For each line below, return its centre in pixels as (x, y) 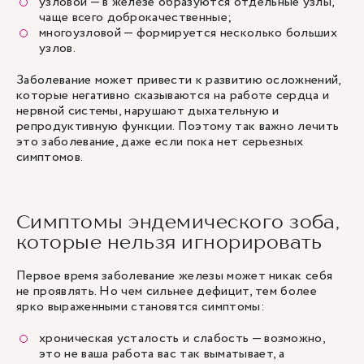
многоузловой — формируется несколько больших (188, 33)
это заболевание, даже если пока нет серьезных (160, 142)
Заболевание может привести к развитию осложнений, (179, 80)
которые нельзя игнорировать (169, 242)
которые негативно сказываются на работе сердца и (173, 95)
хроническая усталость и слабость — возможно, (182, 338)
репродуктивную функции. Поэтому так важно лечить (178, 126)
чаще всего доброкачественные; (136, 17)
